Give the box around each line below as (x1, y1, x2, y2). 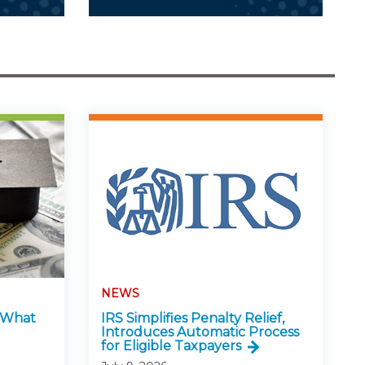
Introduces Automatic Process (100, 323, 299, 340)
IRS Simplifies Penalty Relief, (100, 310, 284, 326)
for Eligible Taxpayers (100, 337, 241, 354)
